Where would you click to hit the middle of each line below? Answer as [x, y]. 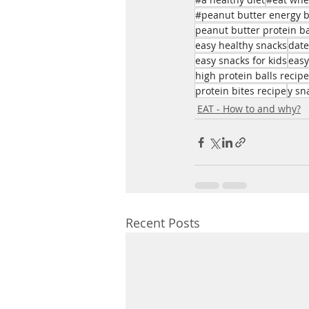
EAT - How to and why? [249, 109]
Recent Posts [163, 223]
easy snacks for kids [241, 60]
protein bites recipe [241, 91]
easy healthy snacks [241, 45]
